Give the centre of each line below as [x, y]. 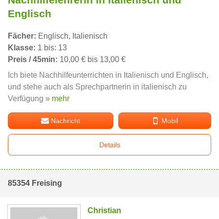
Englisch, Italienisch [72, 36]
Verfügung [27, 99]
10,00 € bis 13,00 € [92, 60]
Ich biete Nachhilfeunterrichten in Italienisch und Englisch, [108, 75]
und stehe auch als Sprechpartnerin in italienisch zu [97, 87]
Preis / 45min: [33, 60]
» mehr [57, 99]
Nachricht [66, 121]
